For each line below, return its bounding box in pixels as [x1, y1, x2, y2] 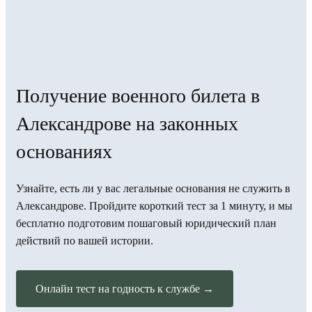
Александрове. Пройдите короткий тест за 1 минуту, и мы [16, 199, 292, 212]
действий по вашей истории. [16, 234, 153, 247]
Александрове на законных [16, 112, 238, 134]
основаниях [16, 140, 112, 162]
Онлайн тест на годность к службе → [36, 282, 214, 295]
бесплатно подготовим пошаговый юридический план [16, 217, 276, 229]
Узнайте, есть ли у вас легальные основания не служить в [16, 182, 290, 194]
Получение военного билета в [16, 84, 260, 107]
